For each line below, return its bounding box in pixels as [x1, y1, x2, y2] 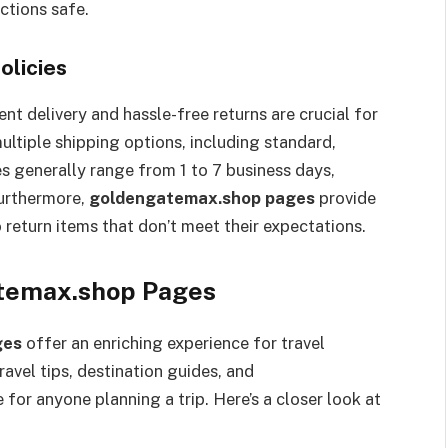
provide [315, 187, 376, 208]
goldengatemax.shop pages [89, 187, 315, 208]
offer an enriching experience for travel [22, 332, 325, 353]
